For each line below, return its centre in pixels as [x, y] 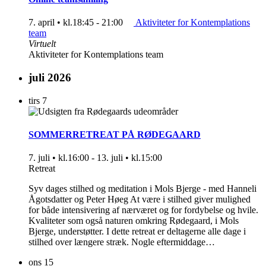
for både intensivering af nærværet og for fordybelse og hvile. [143, 210]
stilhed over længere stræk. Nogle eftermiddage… [122, 242]
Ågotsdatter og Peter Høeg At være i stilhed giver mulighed [140, 199]
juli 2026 [50, 78]
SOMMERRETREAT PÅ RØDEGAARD [115, 135]
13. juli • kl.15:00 [129, 158]
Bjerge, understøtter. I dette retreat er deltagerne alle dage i [137, 232]
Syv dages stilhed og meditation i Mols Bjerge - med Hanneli [142, 189]
